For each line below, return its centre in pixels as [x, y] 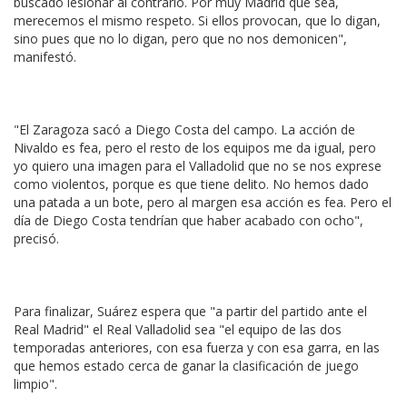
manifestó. [45, 57]
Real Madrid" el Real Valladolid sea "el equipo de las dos [178, 329]
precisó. [36, 238]
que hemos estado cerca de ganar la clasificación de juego [186, 366]
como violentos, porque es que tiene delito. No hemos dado [191, 184]
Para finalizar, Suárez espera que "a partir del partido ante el [190, 311]
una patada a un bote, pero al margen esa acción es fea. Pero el [203, 202]
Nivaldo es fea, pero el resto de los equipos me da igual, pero [195, 148]
